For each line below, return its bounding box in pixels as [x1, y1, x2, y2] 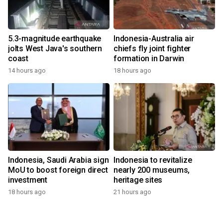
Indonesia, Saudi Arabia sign [8, 155, 109, 165]
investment [8, 175, 47, 185]
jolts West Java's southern [8, 44, 102, 54]
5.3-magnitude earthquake [8, 34, 102, 44]
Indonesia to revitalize [113, 155, 192, 165]
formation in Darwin [113, 54, 185, 64]
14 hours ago [8, 67, 46, 75]
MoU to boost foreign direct [8, 165, 108, 175]
